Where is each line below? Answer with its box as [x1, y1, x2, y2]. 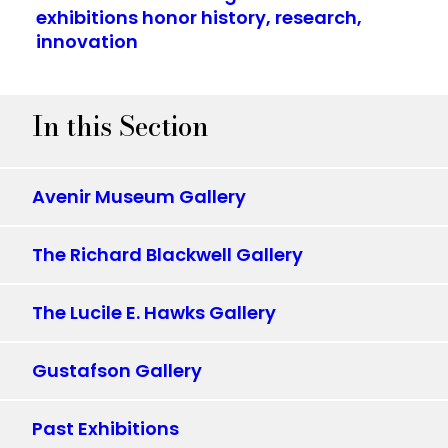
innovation [35, 28, 138, 54]
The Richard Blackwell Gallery [32, 241, 303, 267]
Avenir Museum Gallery [32, 183, 246, 209]
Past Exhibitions [32, 415, 179, 441]
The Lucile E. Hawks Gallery [32, 299, 276, 325]
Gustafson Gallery [32, 357, 202, 383]
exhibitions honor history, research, [35, 4, 362, 30]
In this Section [32, 105, 209, 147]
